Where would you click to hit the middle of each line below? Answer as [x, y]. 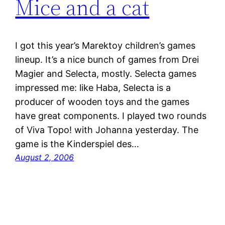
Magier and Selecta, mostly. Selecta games [106, 74]
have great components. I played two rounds [111, 116]
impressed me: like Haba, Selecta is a [93, 88]
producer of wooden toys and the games [102, 102]
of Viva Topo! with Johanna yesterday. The [107, 130]
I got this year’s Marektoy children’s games [105, 46]
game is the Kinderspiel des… [77, 144]
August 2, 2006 [45, 157]
